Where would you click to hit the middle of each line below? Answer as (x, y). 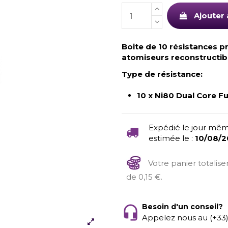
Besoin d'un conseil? (182, 206)
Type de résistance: (162, 74)
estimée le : (172, 138)
